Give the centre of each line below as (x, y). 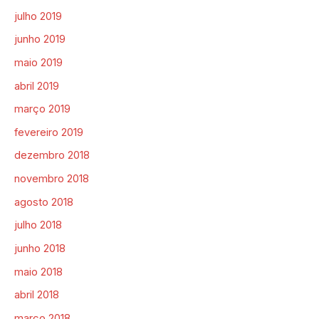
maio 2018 (38, 272)
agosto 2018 (44, 202)
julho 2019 (38, 16)
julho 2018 (38, 225)
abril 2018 (37, 295)
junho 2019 (40, 40)
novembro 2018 (52, 179)
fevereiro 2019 (49, 132)
